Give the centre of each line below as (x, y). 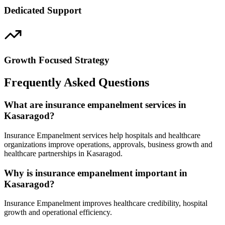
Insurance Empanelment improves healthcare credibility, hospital (106, 203)
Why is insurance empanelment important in (96, 173)
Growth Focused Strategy (57, 60)
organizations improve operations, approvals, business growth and (108, 144)
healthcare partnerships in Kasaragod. (63, 153)
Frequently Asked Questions (77, 83)
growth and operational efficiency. (58, 212)
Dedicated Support (43, 10)
